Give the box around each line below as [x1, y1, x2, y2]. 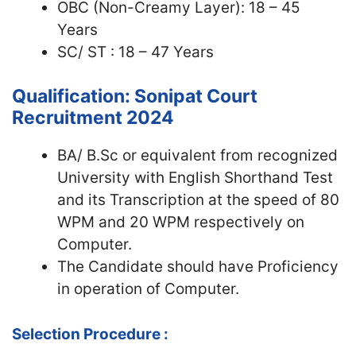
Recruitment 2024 [12, 106, 174, 129]
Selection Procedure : [12, 324, 168, 343]
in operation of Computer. [57, 280, 239, 298]
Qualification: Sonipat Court [12, 85, 257, 107]
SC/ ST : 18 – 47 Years [57, 42, 214, 61]
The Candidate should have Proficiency [57, 257, 339, 276]
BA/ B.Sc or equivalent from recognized [57, 146, 338, 164]
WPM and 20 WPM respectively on [57, 213, 304, 231]
